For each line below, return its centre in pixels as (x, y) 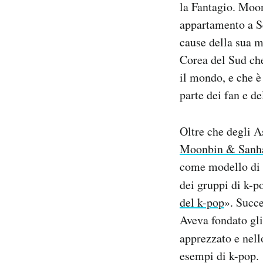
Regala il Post (80, 24)
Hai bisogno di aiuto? (94, 40)
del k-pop (202, 202)
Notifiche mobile (87, 9)
